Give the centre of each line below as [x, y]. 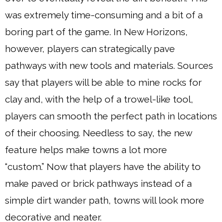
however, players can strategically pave [90, 49]
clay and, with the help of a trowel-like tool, [99, 99]
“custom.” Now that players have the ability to [103, 166]
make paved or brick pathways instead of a [98, 183]
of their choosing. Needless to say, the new [98, 133]
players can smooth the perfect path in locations [111, 116]
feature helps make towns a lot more [86, 150]
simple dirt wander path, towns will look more [105, 200]
